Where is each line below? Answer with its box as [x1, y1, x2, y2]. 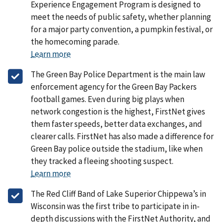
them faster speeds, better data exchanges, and [31, 118, 202, 129]
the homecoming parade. [31, 36, 119, 47]
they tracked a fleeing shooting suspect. [31, 155, 173, 166]
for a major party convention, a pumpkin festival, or [31, 23, 213, 35]
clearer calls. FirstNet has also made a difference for [31, 130, 214, 142]
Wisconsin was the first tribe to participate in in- [31, 200, 200, 212]
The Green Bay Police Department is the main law [31, 68, 205, 80]
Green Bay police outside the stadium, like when [31, 143, 203, 154]
